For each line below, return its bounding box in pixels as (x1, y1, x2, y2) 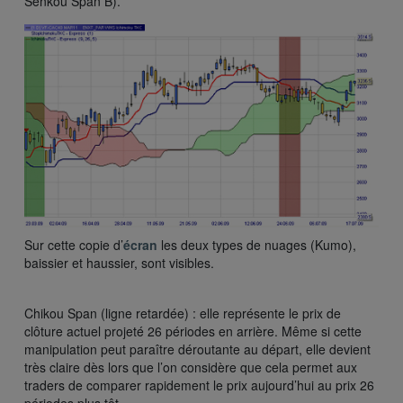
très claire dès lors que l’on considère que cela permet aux (24, 357, 357, 376)
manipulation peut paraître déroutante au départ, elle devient (24, 339, 371, 358)
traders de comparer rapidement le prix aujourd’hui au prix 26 (24, 375, 374, 394)
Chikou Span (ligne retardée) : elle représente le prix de (24, 303, 341, 322)
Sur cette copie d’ (24, 235, 123, 254)
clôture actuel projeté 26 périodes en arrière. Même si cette (24, 321, 362, 340)
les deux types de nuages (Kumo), (161, 235, 356, 254)
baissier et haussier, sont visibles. (24, 253, 214, 272)
